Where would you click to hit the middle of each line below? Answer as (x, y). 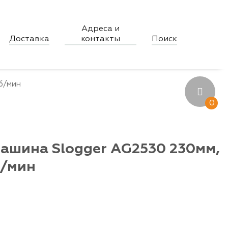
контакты (101, 39)
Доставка (30, 39)
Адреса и (101, 29)
